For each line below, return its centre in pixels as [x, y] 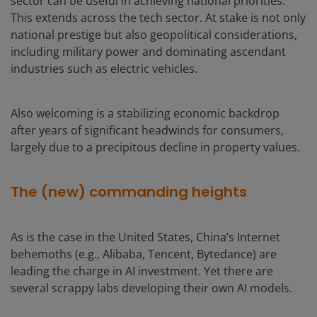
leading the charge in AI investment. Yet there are [142, 271]
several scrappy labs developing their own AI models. [151, 288]
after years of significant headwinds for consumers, [147, 131]
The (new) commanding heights [129, 192]
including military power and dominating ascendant [148, 52]
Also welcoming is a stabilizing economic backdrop [145, 114]
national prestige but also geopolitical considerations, [154, 35]
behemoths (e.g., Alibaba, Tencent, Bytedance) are [144, 254]
